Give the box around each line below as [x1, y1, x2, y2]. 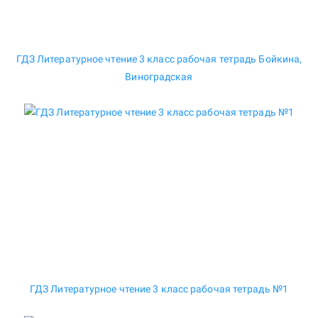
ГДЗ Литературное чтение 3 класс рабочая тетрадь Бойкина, [16, 53, 302, 65]
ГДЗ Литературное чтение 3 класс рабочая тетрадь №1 [29, 283, 288, 295]
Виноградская [125, 71, 193, 83]
